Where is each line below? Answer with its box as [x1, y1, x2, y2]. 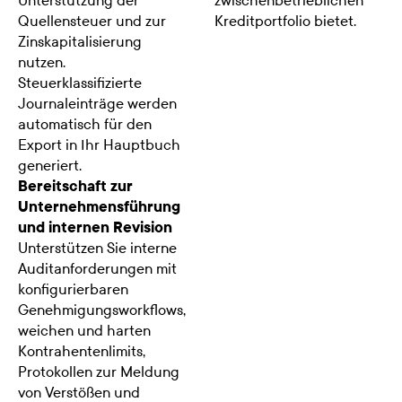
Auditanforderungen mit [18, 259, 177, 277]
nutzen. [18, 53, 66, 71]
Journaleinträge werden [18, 94, 177, 112]
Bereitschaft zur [18, 177, 133, 195]
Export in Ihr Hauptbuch [18, 135, 180, 153]
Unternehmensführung [18, 197, 180, 215]
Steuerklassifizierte [18, 74, 142, 92]
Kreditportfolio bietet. [214, 12, 356, 30]
